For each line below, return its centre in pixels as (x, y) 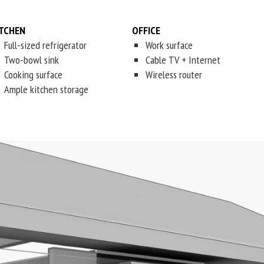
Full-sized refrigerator (45, 45)
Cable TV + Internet (183, 60)
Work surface (169, 45)
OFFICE (146, 30)
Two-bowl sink (31, 60)
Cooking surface (33, 75)
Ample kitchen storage (46, 89)
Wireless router (174, 75)
